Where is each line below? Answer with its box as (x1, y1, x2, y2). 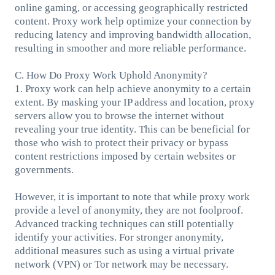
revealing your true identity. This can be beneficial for (14, 123, 250, 135)
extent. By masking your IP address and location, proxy (14, 96, 255, 108)
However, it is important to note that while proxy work (14, 190, 250, 203)
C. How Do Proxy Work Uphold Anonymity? (14, 69, 207, 81)
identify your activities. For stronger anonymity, (14, 231, 223, 243)
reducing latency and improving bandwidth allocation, (14, 28, 251, 41)
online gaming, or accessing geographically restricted (14, 1, 248, 14)
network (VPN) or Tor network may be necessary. (14, 258, 228, 270)
